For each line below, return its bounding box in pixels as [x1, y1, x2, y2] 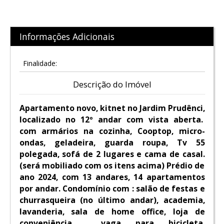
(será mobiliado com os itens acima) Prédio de [19, 160, 205, 171]
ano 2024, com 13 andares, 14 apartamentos [19, 171, 205, 183]
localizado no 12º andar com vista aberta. [19, 114, 205, 125]
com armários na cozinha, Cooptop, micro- [19, 125, 205, 137]
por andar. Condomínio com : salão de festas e [19, 183, 205, 194]
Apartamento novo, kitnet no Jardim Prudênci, [19, 102, 205, 114]
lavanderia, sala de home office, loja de [19, 206, 205, 217]
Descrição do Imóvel [73, 78, 151, 90]
